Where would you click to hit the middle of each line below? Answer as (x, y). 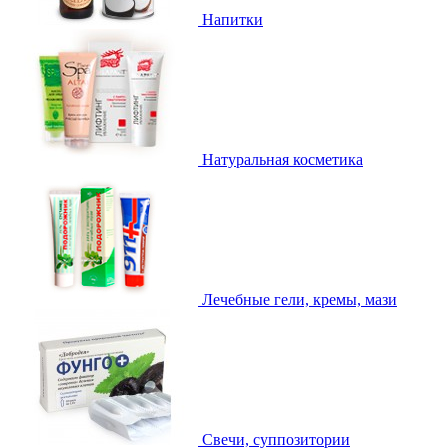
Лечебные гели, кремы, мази (299, 299)
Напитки (232, 19)
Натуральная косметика (282, 159)
